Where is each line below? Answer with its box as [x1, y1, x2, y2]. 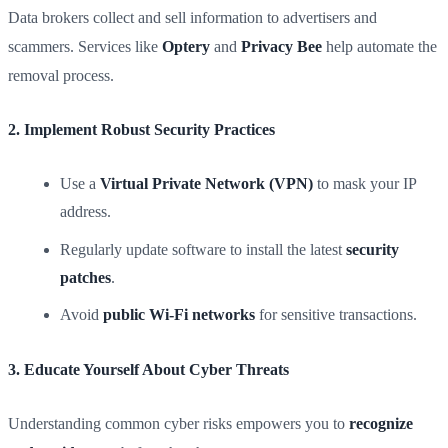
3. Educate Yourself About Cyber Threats [8, 360, 289, 378]
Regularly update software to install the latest [60, 240, 346, 258]
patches [60, 268, 111, 286]
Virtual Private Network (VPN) [100, 175, 313, 193]
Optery [162, 37, 210, 55]
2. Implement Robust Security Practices [8, 121, 275, 139]
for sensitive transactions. [255, 306, 417, 324]
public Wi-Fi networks [103, 306, 255, 324]
